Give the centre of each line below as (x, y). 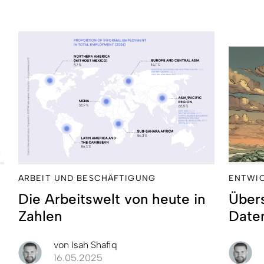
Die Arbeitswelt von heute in (112, 199)
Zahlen (40, 216)
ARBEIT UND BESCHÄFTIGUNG (87, 178)
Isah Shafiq (93, 245)
